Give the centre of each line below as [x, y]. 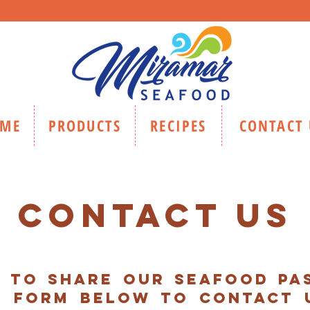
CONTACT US [155, 215]
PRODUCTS [85, 125]
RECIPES [179, 125]
